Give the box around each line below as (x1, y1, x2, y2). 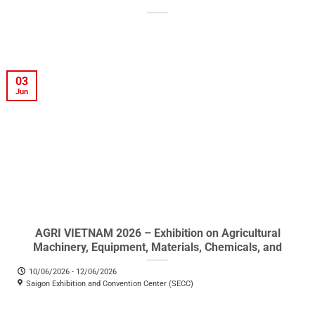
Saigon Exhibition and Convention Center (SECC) (26, 278, 193, 288)
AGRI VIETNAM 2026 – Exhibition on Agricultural (34, 226, 281, 240)
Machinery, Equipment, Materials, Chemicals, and (33, 240, 282, 254)
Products (135, 254, 180, 268)
